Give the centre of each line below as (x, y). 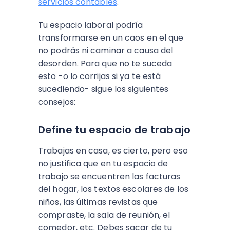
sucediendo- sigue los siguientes (103, 89)
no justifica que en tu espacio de (103, 164)
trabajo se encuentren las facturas (109, 176)
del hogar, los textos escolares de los (113, 189)
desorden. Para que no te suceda (105, 63)
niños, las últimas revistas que (98, 202)
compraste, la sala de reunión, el (104, 215)
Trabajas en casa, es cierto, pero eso (113, 151)
